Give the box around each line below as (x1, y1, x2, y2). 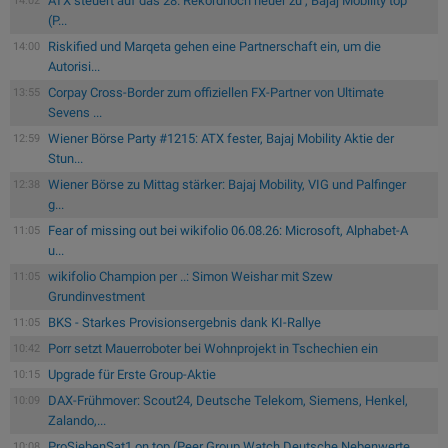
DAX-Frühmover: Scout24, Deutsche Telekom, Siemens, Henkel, (48, 392, 408, 408)
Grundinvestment (48, 288, 145, 304)
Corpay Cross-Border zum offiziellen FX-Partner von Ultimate (48, 84, 384, 100)
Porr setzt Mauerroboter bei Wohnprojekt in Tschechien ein (48, 340, 378, 356)
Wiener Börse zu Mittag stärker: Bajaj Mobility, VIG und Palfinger (48, 176, 406, 192)
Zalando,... (48, 412, 106, 428)
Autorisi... (48, 58, 100, 74)
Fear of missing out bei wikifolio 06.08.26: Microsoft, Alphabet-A (48, 222, 408, 238)
